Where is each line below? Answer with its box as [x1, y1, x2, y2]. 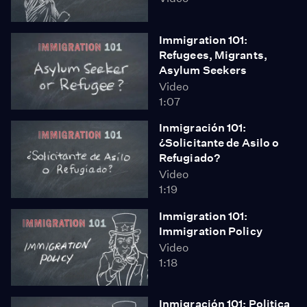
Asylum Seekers [159, 63, 247, 77]
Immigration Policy [159, 224, 262, 238]
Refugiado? [159, 151, 220, 164]
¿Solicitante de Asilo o [159, 136, 280, 149]
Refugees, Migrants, [159, 48, 267, 62]
